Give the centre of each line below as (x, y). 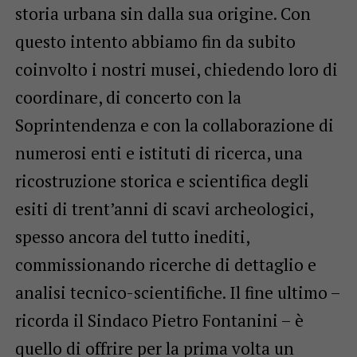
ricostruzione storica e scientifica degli (162, 181)
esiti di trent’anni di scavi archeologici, (164, 209)
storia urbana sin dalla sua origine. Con (163, 14)
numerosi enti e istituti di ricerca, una (159, 153)
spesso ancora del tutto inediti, (132, 237)
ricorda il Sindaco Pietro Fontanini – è (159, 321)
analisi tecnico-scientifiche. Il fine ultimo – (177, 293)
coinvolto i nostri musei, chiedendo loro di (176, 70)
